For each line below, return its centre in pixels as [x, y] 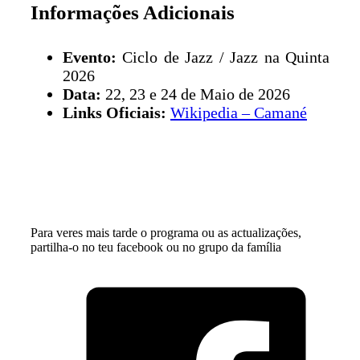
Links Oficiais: [115, 112]
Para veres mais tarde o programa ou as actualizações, [166, 232]
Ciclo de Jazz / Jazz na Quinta [223, 57]
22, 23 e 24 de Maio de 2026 [196, 94]
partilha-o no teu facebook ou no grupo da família [156, 247]
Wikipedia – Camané [239, 112]
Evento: [90, 57]
